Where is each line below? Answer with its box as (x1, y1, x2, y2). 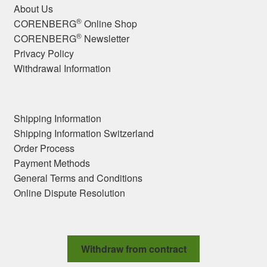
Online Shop (81, 16, 137, 30)
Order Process (13, 141, 74, 156)
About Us (13, 1, 53, 15)
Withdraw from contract (80, 242, 187, 256)
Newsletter (81, 31, 129, 45)
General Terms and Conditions (13, 171, 142, 185)
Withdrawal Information (13, 61, 111, 75)
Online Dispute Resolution (13, 186, 125, 200)
